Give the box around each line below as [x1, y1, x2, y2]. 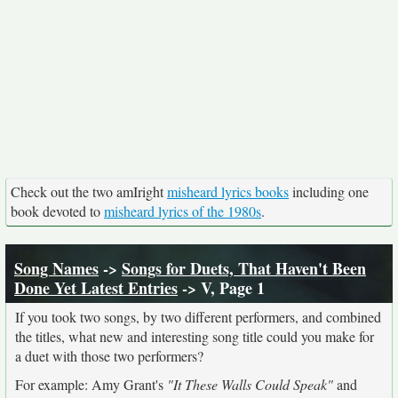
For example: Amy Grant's [15, 375, 167, 394]
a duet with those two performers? [15, 346, 203, 365]
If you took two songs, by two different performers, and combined [15, 307, 381, 326]
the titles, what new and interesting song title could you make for [15, 327, 374, 346]
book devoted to [11, 202, 104, 220]
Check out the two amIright [11, 182, 167, 201]
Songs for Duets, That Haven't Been [122, 257, 366, 280]
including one [289, 182, 369, 201]
